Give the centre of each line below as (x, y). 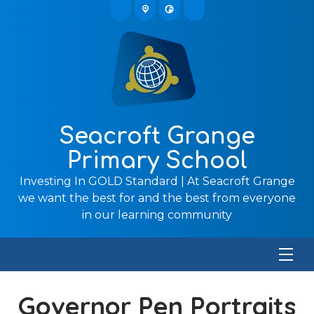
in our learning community (157, 215)
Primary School (157, 161)
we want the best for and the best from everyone (157, 198)
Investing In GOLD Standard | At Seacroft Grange (157, 181)
